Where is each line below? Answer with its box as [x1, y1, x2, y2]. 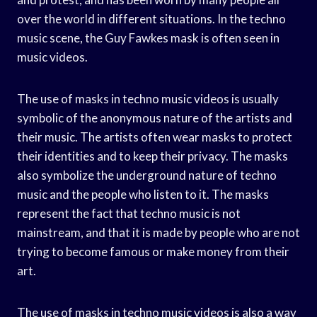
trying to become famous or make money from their [17, 243, 289, 259]
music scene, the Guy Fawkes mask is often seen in [17, 30, 279, 45]
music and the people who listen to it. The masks [17, 186, 269, 202]
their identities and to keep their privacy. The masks [17, 148, 288, 163]
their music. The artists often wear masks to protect [17, 129, 292, 144]
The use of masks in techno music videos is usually [17, 91, 279, 106]
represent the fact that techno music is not [17, 205, 241, 221]
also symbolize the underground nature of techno [17, 167, 277, 183]
